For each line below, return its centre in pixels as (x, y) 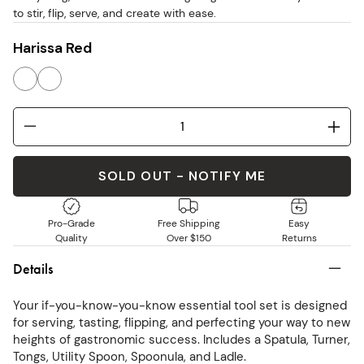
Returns (299, 238)
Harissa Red (52, 48)
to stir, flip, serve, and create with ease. (115, 13)
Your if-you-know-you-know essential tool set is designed (180, 305)
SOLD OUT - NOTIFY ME (182, 175)
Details (33, 268)
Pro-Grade (71, 223)
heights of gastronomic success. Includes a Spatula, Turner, (182, 339)
